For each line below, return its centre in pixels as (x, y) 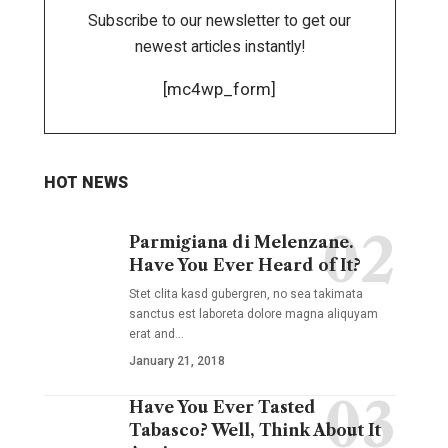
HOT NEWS (85, 182)
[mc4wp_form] (220, 89)
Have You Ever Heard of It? (244, 265)
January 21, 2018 (176, 361)
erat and (151, 334)
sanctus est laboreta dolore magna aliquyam (253, 314)
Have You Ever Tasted (222, 407)
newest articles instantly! (219, 46)
